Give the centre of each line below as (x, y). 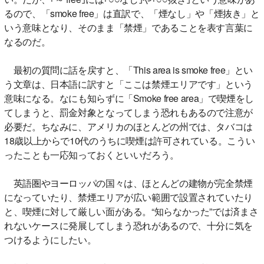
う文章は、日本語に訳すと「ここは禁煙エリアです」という (128, 84)
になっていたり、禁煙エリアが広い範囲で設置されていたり (128, 197)
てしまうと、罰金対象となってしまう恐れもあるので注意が (128, 112)
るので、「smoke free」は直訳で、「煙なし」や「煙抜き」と (132, 13)
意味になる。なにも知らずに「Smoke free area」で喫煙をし (129, 98)
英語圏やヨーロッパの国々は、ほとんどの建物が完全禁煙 (128, 183)
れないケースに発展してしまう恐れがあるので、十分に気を (128, 225)
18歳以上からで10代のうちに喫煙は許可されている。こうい (130, 140)
